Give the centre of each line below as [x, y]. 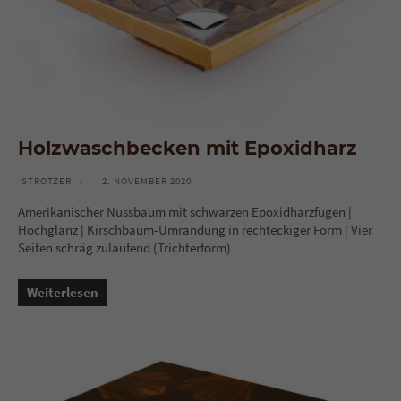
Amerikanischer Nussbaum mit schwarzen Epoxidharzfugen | [185, 211]
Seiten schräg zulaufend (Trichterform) [124, 247]
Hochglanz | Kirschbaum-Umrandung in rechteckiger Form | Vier [195, 229]
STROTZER [47, 180]
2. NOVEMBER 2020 [147, 180]
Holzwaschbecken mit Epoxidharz [188, 147]
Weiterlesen [63, 292]
